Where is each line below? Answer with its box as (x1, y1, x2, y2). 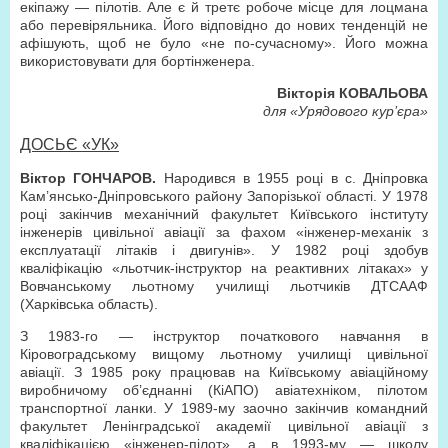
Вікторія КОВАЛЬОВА (277, 85, 428, 101)
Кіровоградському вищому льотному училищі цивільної (20, 346, 428, 362)
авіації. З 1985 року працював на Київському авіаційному (20, 364, 428, 380)
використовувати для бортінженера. (20, 53, 255, 69)
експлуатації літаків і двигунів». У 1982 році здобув (20, 242, 428, 258)
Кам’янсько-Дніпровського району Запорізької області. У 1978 (20, 188, 428, 204)
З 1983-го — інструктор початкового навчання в (20, 328, 428, 344)
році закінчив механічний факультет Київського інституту (20, 206, 428, 222)
